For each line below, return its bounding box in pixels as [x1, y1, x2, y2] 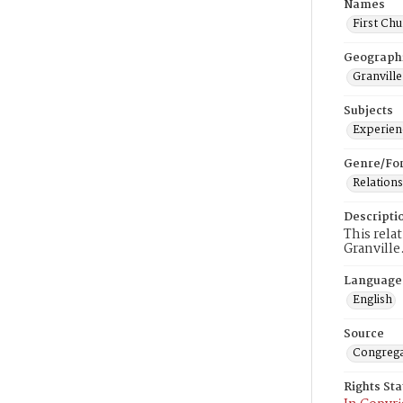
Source [344, 325, 384, 344]
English [353, 291, 392, 309]
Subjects [344, 102, 393, 121]
